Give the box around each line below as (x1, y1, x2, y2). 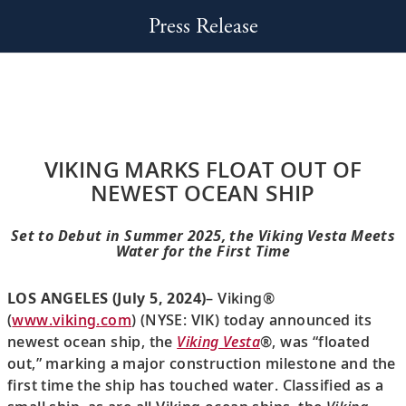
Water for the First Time (115, 241, 291, 261)
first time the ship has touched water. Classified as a (7, 374, 384, 395)
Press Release (148, 13, 258, 40)
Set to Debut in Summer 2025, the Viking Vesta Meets (10, 226, 396, 246)
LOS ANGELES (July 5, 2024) (7, 287, 207, 308)
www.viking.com (12, 309, 132, 330)
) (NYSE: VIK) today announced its (131, 309, 372, 330)
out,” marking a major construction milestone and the (7, 353, 396, 373)
